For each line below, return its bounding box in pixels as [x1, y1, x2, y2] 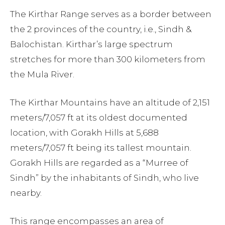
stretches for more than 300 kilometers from [10, 54, 205, 65]
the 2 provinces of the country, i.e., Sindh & [10, 24, 191, 35]
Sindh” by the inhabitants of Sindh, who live [10, 173, 199, 183]
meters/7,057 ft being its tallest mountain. [10, 143, 191, 153]
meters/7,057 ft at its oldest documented [10, 113, 187, 123]
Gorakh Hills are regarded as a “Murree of [10, 158, 188, 168]
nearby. [10, 188, 42, 198]
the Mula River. [10, 69, 74, 80]
